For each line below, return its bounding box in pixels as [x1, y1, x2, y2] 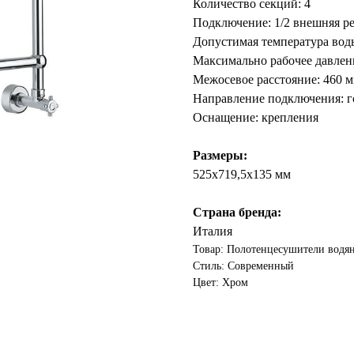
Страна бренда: [193, 205, 281, 219]
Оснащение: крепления [193, 111, 318, 124]
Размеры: [193, 149, 247, 162]
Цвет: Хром [193, 277, 248, 288]
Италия [193, 224, 232, 238]
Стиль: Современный [193, 260, 294, 272]
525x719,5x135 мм [193, 168, 291, 181]
